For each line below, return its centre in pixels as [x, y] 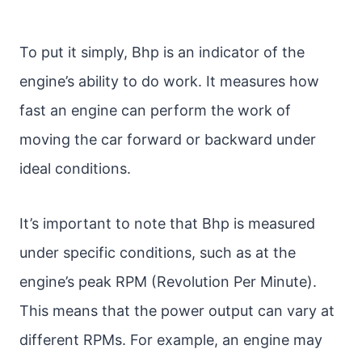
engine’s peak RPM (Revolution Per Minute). [168, 282]
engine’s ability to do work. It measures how [169, 81]
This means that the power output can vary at [177, 311]
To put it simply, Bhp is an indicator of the [162, 52]
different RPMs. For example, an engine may [171, 340]
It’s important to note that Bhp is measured [167, 223]
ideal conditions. [75, 168]
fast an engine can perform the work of [155, 110]
